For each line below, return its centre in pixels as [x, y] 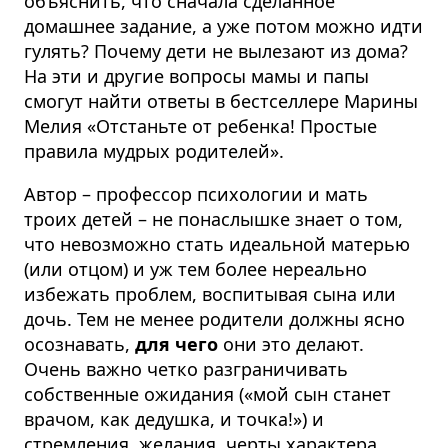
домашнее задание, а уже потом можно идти [223, 25]
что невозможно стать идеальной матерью [217, 243]
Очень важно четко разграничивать [186, 368]
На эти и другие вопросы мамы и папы [196, 75]
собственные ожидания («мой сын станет [207, 393]
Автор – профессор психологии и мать [196, 193]
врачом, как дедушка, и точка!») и [174, 418]
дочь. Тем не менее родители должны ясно [214, 318]
